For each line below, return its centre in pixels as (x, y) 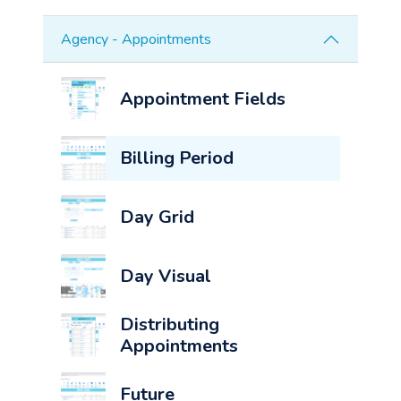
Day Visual (166, 277)
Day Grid (157, 218)
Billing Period (177, 158)
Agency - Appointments (136, 39)
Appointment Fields (203, 99)
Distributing (170, 325)
